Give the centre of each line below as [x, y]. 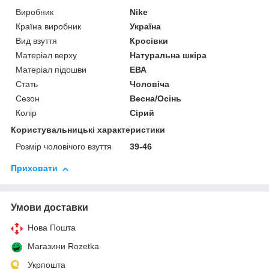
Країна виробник [48, 27]
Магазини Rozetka [63, 246]
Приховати [34, 168]
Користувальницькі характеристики [88, 130]
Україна [146, 27]
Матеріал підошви [51, 70]
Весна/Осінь [156, 99]
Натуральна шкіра [168, 56]
